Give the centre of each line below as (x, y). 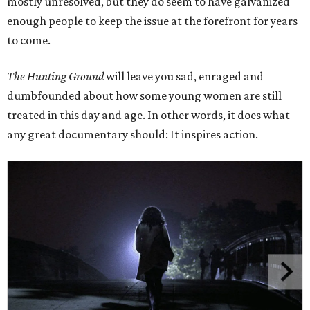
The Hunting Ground (55, 76)
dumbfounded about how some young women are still (144, 95)
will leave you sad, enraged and (184, 76)
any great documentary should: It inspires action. (133, 134)
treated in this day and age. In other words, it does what (148, 115)
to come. (29, 40)
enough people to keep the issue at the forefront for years (152, 21)
